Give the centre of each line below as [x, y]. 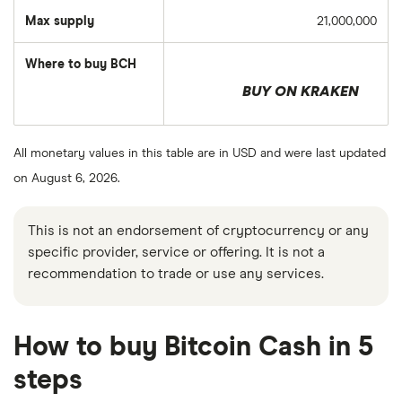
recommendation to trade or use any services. [175, 274]
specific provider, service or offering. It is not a [176, 252]
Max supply [60, 22]
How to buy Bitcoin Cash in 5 [193, 347]
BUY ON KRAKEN [301, 92]
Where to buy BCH [81, 65]
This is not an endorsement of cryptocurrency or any [198, 231]
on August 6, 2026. [67, 179]
